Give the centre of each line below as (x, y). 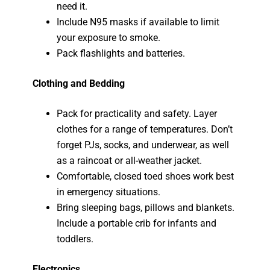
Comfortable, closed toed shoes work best (146, 176)
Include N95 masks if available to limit (138, 22)
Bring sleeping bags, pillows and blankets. (146, 208)
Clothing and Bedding (79, 83)
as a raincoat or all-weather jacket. (130, 161)
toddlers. (75, 239)
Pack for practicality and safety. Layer (137, 114)
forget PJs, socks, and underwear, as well (143, 145)
